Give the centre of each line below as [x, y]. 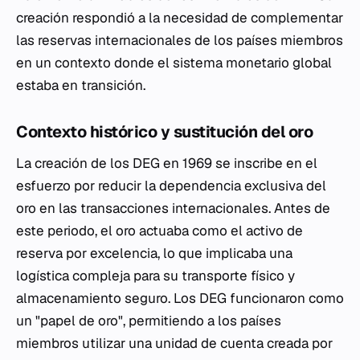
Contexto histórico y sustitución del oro [164, 132]
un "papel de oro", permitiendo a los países [149, 321]
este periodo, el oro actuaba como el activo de [160, 231]
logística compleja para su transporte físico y [155, 276]
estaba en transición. [81, 85]
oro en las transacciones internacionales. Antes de [173, 208]
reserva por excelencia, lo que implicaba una [154, 253]
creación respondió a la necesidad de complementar [180, 18]
